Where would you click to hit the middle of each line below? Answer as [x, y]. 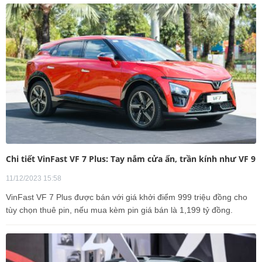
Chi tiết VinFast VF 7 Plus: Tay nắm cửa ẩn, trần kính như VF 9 [131, 159]
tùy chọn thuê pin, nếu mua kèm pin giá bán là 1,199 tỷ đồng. [119, 210]
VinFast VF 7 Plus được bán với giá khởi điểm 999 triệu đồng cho [127, 197]
